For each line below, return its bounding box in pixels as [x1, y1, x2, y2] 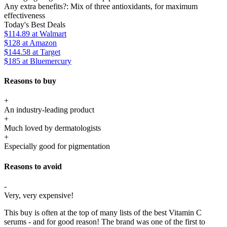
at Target [30, 47, 60, 56]
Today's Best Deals [4, 20, 65, 29]
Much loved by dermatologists [4, 124, 101, 133]
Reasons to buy [4, 77, 56, 86]
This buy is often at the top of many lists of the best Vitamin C [4, 208, 202, 217]
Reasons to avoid [4, 162, 62, 171]
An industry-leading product [4, 105, 94, 115]
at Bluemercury [20, 56, 71, 65]
